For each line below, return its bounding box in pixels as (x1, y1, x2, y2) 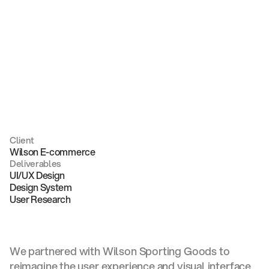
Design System (10, 180, 72, 195)
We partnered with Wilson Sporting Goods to (10, 243, 230, 259)
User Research (10, 192, 71, 207)
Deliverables (10, 157, 61, 171)
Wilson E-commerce (10, 145, 95, 159)
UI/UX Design (10, 168, 65, 183)
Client (10, 133, 35, 147)
